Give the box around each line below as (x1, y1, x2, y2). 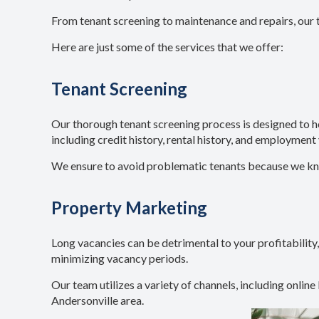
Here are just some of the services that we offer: (51, 40, 283, 53)
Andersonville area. (51, 293, 144, 307)
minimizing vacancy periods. (51, 251, 188, 265)
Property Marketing (51, 197, 207, 218)
